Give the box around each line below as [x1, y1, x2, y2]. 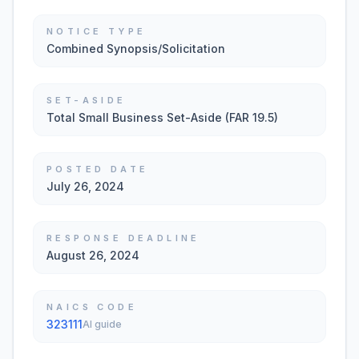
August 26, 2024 [46, 248, 139, 262]
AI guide [83, 318, 122, 330]
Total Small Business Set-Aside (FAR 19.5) [46, 111, 278, 124]
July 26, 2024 [46, 179, 124, 193]
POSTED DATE [46, 163, 149, 175]
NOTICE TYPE [46, 26, 147, 37]
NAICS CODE [46, 301, 137, 313]
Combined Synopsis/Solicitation [46, 42, 225, 55]
